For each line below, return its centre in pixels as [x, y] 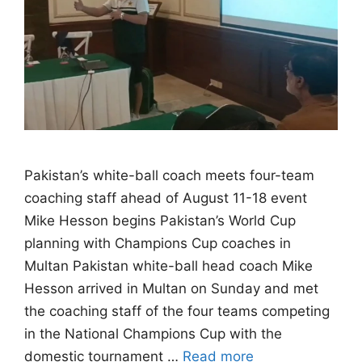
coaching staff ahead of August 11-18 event [166, 198]
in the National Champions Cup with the [153, 334]
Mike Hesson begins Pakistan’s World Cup [160, 221]
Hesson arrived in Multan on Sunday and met [171, 289]
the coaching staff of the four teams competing [177, 311]
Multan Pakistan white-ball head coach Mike [168, 266]
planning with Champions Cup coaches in [158, 244]
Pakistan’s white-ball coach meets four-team [169, 176]
